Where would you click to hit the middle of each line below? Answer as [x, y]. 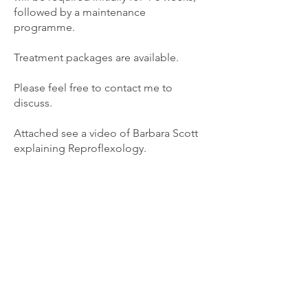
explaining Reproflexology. [80, 148]
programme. [44, 27]
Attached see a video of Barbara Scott [106, 133]
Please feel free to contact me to [93, 88]
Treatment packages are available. [96, 57]
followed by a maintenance [80, 12]
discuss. [33, 103]
